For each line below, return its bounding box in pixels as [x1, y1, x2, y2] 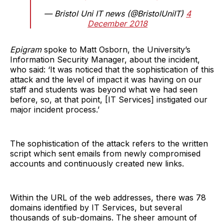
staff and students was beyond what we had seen [10, 84, 197, 94]
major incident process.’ [10, 104, 99, 114]
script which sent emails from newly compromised [10, 148, 200, 158]
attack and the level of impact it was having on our [10, 74, 202, 84]
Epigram [10, 44, 41, 54]
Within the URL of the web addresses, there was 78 [10, 192, 206, 202]
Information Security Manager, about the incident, [10, 54, 200, 64]
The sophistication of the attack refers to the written [10, 138, 208, 148]
